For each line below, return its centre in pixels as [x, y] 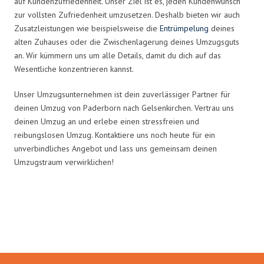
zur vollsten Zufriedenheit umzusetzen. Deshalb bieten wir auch [127, 14]
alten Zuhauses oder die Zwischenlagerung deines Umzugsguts [127, 42]
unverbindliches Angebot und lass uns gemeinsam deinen [115, 148]
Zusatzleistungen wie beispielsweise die [87, 28]
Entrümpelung [184, 28]
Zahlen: [132, 228]
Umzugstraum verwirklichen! [64, 162]
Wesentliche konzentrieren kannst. [74, 69]
